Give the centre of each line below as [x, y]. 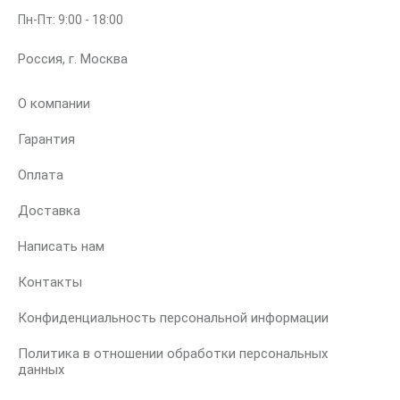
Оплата [41, 175]
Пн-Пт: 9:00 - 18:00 [71, 20]
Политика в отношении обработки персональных [173, 354]
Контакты [50, 283]
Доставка [49, 211]
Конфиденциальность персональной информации [173, 318]
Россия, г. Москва [73, 59]
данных [41, 370]
